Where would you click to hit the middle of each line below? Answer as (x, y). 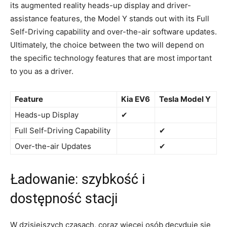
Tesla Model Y (185, 99)
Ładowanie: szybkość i (78, 179)
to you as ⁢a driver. (42, 71)
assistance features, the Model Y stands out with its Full (110, 18)
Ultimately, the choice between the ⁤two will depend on (107, 45)
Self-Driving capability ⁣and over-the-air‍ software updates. (113, 31)
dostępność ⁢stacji (64, 198)
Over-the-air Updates (53, 146)
